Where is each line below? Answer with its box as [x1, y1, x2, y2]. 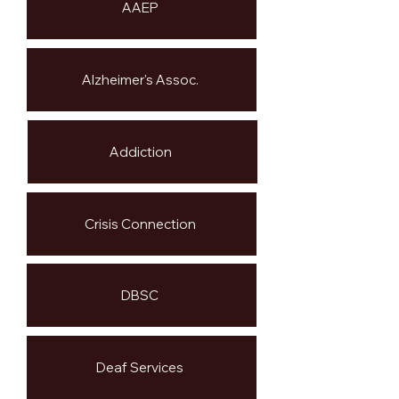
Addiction [110, 143, 172, 160]
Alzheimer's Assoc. [81, 71, 199, 88]
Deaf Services [96, 359, 183, 376]
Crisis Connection [84, 216, 196, 232]
